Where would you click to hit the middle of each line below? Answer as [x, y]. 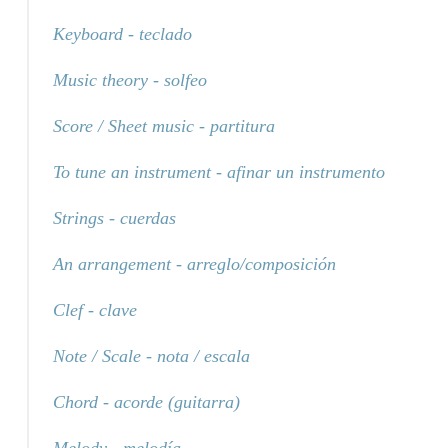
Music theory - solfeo [129, 79]
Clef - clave [94, 309]
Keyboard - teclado [122, 33]
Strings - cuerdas [114, 217]
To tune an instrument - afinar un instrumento [218, 171]
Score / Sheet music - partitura [163, 125]
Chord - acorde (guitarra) [146, 401]
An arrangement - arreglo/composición [194, 263]
